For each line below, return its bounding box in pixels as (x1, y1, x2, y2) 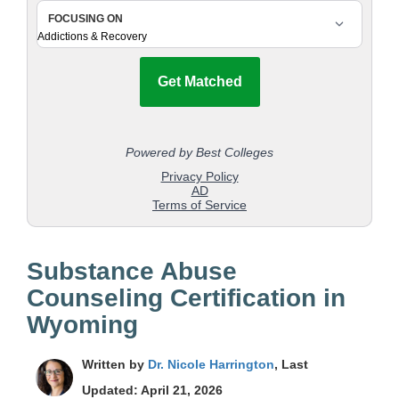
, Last (274, 357, 308, 372)
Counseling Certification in (27, 284, 346, 313)
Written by (82, 357, 148, 372)
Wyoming (27, 311, 138, 339)
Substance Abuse (27, 257, 237, 286)
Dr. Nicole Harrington (148, 357, 274, 372)
